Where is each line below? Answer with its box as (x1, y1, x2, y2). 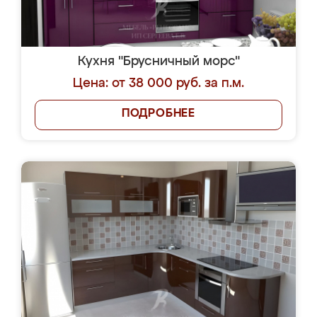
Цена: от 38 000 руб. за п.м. (73, 77, 244, 90)
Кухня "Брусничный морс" (77, 55, 240, 68)
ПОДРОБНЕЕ (121, 108, 196, 120)
